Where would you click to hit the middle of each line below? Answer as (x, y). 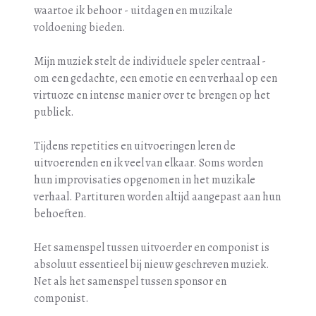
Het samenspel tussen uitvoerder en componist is (152, 247)
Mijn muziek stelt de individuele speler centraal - (150, 61)
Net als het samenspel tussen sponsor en (130, 281)
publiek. (54, 112)
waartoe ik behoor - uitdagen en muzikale (133, 10)
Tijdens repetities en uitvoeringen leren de (135, 146)
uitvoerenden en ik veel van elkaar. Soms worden (148, 163)
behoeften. (60, 213)
